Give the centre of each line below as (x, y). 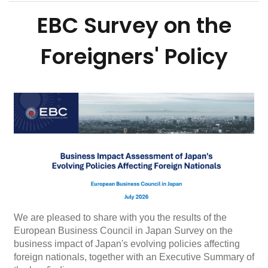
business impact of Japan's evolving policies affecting (127, 243)
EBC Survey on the (134, 25)
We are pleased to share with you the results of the (120, 217)
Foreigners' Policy (134, 57)
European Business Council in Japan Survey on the (123, 230)
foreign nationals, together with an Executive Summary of (134, 257)
